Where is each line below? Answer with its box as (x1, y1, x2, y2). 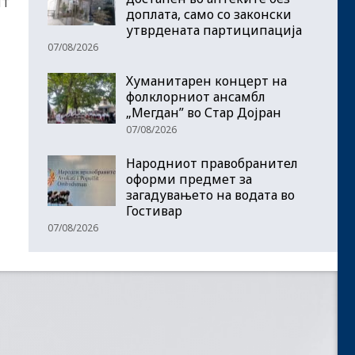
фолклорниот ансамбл (126, 88, 265, 106)
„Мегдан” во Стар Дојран (126, 104, 281, 122)
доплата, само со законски (126, 6, 292, 24)
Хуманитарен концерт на (126, 72, 287, 90)
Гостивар (126, 202, 182, 220)
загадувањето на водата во (126, 186, 295, 204)
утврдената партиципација (126, 21, 302, 40)
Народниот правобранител (126, 155, 298, 173)
